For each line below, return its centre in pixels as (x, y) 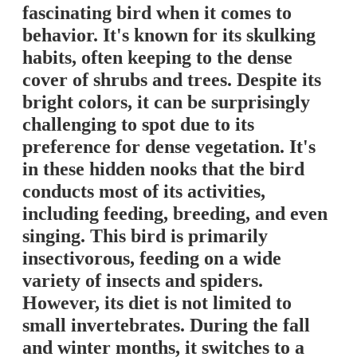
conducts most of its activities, (144, 192)
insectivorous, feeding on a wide (152, 259)
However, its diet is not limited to (157, 303)
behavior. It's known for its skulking (169, 35)
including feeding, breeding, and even (175, 214)
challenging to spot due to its (138, 125)
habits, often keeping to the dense (157, 58)
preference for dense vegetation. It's (169, 147)
